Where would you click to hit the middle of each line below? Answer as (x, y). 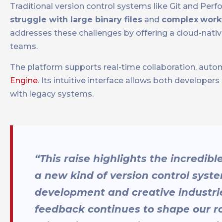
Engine (24, 81)
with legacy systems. (52, 94)
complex (180, 20)
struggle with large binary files (76, 20)
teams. (24, 47)
